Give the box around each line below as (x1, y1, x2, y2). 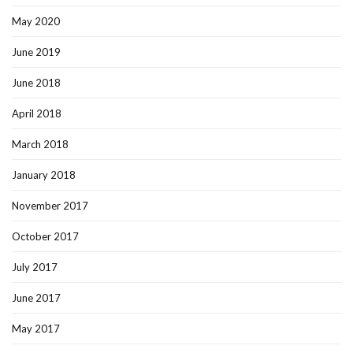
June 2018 (12, 76, 61, 90)
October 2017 (12, 230, 79, 243)
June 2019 (12, 46, 61, 59)
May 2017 (12, 322, 60, 336)
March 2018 (12, 138, 69, 151)
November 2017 (12, 199, 88, 213)
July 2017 (12, 261, 58, 274)
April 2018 (12, 107, 61, 121)
